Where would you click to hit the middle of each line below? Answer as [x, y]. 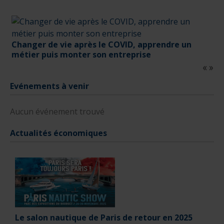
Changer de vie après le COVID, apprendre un [101, 45]
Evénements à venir [49, 86]
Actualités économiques [58, 133]
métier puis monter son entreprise [81, 55]
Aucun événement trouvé [57, 112]
